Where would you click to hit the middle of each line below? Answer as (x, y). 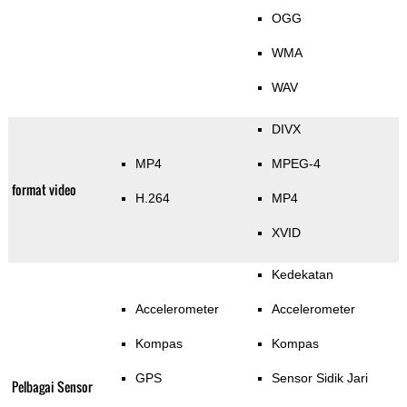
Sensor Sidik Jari (319, 378)
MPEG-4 (296, 164)
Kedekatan (302, 275)
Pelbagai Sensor (52, 387)
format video (44, 190)
